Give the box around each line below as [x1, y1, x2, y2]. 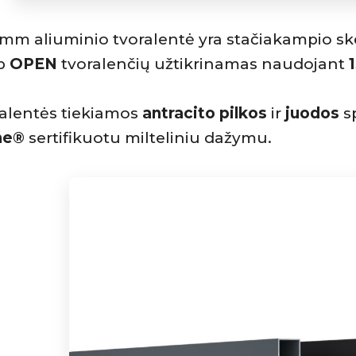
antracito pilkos [142, 103, 267, 122]
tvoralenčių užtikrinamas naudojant [57, 54, 349, 73]
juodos [285, 103, 339, 122]
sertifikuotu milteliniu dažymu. [25, 128, 272, 147]
